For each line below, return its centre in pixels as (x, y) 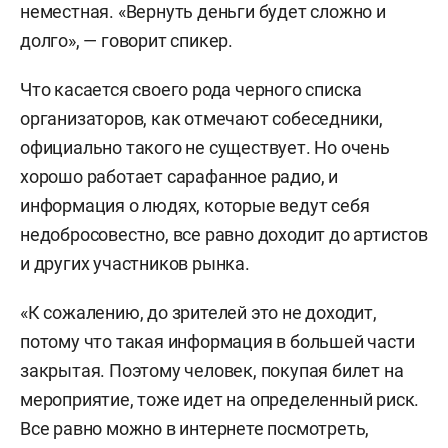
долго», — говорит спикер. (127, 40)
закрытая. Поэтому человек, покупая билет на (212, 370)
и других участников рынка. (135, 263)
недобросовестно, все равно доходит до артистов (224, 234)
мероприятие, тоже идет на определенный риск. (220, 399)
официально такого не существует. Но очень (205, 147)
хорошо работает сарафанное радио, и (179, 176)
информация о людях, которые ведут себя (195, 205)
